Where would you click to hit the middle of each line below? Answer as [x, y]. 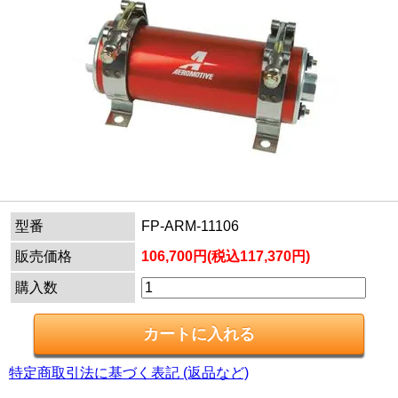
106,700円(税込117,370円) [226, 257]
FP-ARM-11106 [190, 227]
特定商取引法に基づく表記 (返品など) [129, 373]
